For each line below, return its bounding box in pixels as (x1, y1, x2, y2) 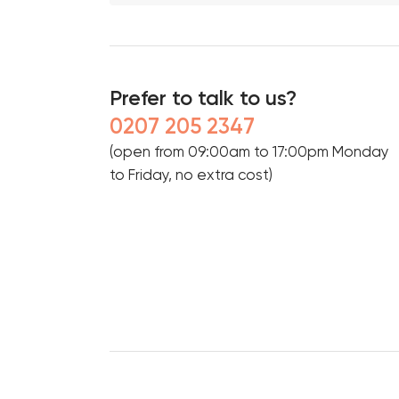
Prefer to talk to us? (110, 85, 297, 110)
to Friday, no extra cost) (110, 166, 273, 183)
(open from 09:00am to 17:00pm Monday (110, 142, 390, 160)
